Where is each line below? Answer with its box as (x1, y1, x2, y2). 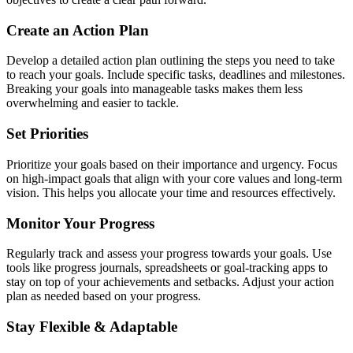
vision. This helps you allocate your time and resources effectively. (6, 185, 336, 199)
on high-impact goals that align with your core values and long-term (6, 171, 342, 185)
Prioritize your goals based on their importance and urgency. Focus (6, 157, 337, 171)
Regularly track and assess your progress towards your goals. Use (6, 247, 332, 261)
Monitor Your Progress (6, 214, 154, 232)
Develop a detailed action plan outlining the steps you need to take (6, 54, 335, 68)
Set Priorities (6, 125, 88, 143)
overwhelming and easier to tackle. (6, 96, 179, 110)
